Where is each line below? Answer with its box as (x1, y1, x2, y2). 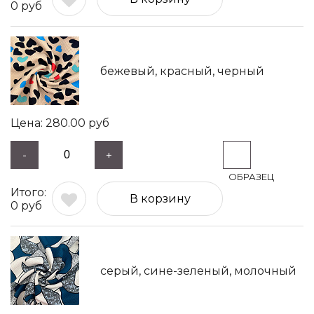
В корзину (129, 192, 191, 205)
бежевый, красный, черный (100, 64, 264, 78)
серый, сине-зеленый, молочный (100, 264, 296, 278)
